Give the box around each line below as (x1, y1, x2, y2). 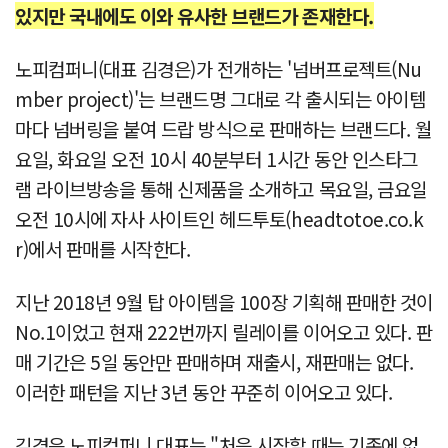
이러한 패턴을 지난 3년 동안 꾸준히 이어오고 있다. (15, 378, 393, 406)
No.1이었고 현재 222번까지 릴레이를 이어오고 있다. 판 (15, 318, 433, 346)
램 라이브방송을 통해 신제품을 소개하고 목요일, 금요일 (15, 175, 427, 203)
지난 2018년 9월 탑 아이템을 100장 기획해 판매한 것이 (15, 288, 433, 316)
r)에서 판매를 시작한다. (15, 235, 191, 263)
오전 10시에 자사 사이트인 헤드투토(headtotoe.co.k (15, 205, 424, 233)
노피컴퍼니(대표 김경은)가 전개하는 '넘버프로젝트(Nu (15, 55, 422, 83)
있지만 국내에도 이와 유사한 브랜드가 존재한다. (15, 2, 374, 30)
